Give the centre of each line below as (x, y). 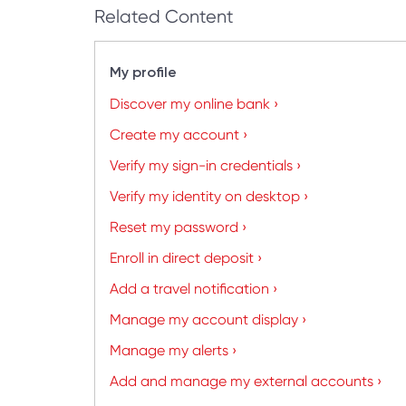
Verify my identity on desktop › (208, 196)
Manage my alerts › (173, 350)
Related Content (164, 17)
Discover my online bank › (193, 104)
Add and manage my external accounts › (245, 381)
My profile (143, 72)
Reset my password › (178, 227)
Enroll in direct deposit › (185, 258)
